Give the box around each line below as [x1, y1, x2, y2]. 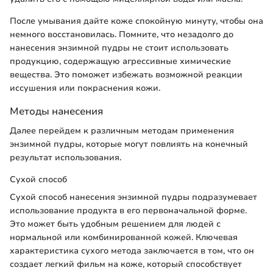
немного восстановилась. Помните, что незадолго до [10, 29, 233, 41]
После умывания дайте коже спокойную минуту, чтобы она [10, 15, 263, 27]
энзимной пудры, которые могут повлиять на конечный [10, 138, 248, 150]
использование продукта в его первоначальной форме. [10, 204, 247, 216]
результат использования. [10, 151, 121, 163]
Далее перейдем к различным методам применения [10, 124, 234, 136]
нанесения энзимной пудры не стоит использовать [10, 42, 229, 54]
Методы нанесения [10, 104, 103, 119]
